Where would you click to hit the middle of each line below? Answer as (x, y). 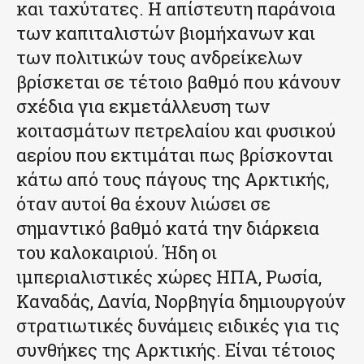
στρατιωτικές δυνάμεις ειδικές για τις (178, 326)
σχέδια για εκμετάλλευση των (143, 106)
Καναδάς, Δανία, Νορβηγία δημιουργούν (181, 301)
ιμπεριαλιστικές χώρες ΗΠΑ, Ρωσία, (169, 277)
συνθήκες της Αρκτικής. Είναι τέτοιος (176, 350)
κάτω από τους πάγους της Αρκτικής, (173, 180)
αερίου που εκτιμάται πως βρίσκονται (175, 155)
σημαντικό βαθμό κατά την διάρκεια (168, 228)
